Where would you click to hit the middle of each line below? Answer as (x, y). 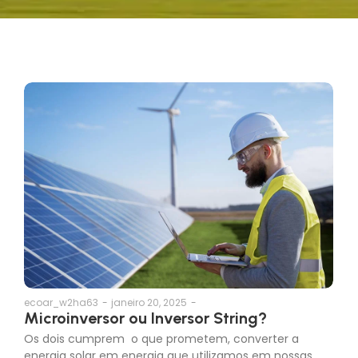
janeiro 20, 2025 (149, 312)
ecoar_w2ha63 (61, 312)
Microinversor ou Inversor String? (145, 328)
